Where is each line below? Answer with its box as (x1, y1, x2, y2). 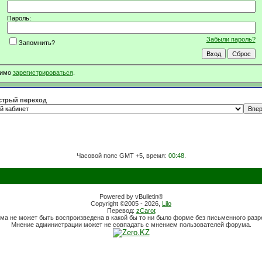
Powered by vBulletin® (99, 193, 163, 200)
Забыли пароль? (206, 35, 256, 43)
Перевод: (106, 207, 136, 214)
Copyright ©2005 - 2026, (91, 200, 162, 207)
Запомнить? (18, 39, 55, 46)
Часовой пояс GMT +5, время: (76, 152, 168, 159)
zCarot (136, 207, 156, 214)
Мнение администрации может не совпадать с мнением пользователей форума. (11, 221, 251, 228)
